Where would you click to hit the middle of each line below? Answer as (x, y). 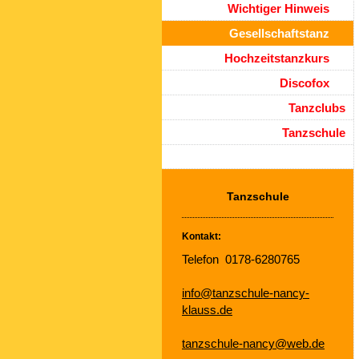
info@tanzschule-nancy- (246, 293)
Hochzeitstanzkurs (277, 58)
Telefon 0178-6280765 (241, 259)
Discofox (305, 83)
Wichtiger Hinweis (278, 8)
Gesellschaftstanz (279, 33)
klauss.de (207, 310)
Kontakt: (202, 236)
